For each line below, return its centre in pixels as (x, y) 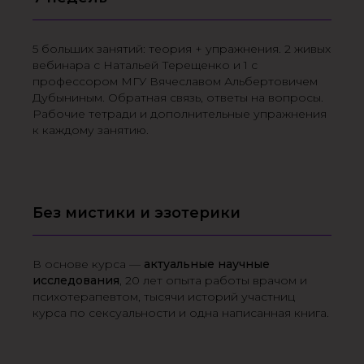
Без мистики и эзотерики (136, 213)
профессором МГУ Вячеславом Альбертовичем (175, 81)
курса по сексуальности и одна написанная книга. (181, 313)
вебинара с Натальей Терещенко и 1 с (145, 65)
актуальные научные (207, 264)
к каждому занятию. (91, 130)
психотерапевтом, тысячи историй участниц (164, 297)
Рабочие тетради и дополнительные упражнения (180, 114)
